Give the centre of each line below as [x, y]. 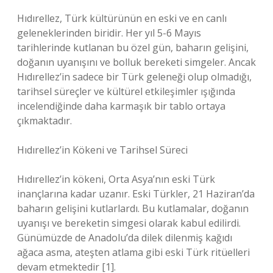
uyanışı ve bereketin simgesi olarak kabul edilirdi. [129, 223]
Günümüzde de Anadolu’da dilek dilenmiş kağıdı [125, 238]
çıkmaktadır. [44, 121]
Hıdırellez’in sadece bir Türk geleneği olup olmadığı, [134, 77]
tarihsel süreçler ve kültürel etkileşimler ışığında [126, 91]
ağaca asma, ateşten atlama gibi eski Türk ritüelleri [133, 252]
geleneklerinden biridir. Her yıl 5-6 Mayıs [109, 33]
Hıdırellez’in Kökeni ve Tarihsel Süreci [102, 150]
